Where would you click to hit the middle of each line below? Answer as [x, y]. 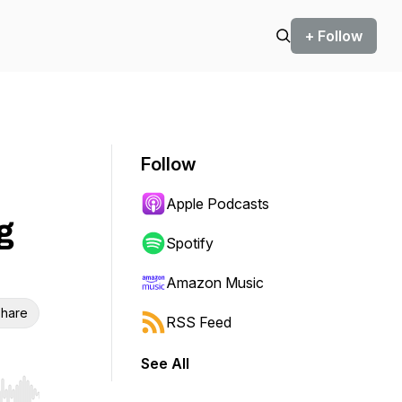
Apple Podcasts [218, 204]
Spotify [190, 243]
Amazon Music [215, 283]
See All [165, 363]
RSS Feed [199, 322]
